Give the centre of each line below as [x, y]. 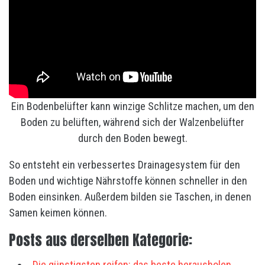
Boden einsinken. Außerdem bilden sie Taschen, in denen [130, 197]
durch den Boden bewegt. [132, 138]
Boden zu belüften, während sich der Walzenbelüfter [132, 122]
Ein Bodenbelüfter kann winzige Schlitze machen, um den [132, 106]
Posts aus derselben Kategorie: [101, 240]
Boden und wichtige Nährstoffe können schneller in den [128, 181]
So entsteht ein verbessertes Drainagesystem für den [125, 165]
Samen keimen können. [58, 213]
